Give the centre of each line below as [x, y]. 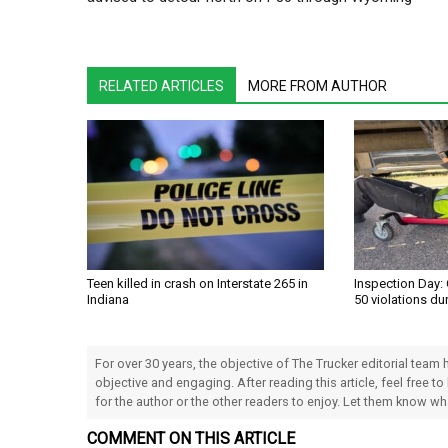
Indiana [108, 300]
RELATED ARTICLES [161, 86]
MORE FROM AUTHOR [317, 86]
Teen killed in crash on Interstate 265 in [197, 284]
